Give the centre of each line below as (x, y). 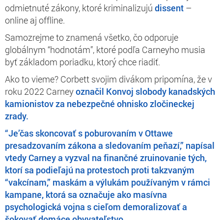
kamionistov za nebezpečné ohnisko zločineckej (100, 103)
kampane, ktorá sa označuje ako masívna (86, 194)
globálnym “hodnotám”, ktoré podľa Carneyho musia (105, 49)
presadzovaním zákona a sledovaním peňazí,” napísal (110, 145)
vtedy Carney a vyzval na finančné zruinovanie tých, (106, 157)
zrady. (17, 116)
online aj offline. (35, 20)
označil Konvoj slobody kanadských (145, 91)
